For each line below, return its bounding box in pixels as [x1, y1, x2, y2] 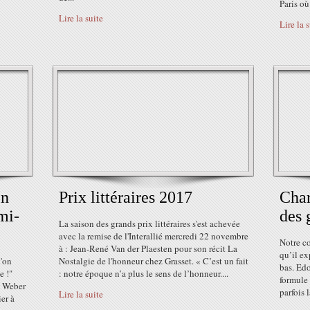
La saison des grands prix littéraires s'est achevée [59, 217, 240, 230]
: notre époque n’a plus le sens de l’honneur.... [59, 267, 228, 280]
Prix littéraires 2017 [59, 188, 192, 206]
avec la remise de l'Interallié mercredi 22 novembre [59, 230, 248, 242]
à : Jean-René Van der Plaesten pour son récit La [59, 242, 237, 255]
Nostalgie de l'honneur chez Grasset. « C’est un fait [59, 255, 248, 267]
